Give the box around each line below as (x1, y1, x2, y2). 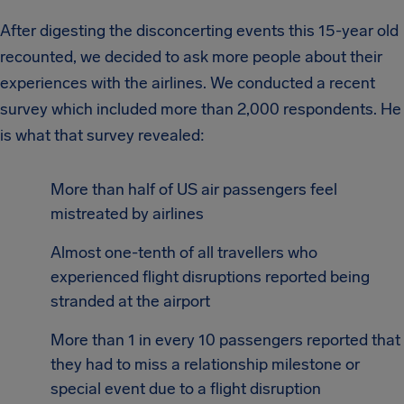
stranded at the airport (50, 291, 210, 311)
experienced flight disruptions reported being (50, 267, 370, 287)
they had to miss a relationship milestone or (50, 354, 360, 374)
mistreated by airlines (50, 204, 204, 224)
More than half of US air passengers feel (50, 179, 337, 199)
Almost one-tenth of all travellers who (50, 243, 317, 262)
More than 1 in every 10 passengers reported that (50, 330, 400, 350)
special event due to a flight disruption (50, 379, 321, 399)
